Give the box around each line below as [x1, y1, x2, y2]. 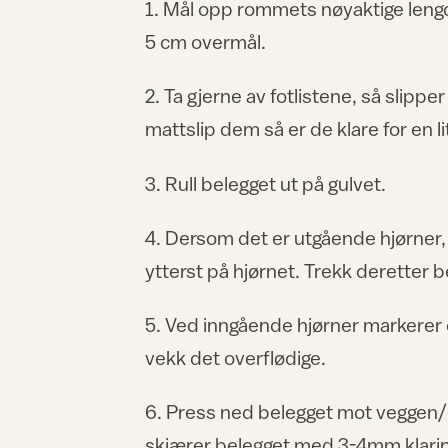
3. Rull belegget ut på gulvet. [145, 171, 386, 195]
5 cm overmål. [145, 30, 266, 54]
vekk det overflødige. [145, 346, 326, 370]
